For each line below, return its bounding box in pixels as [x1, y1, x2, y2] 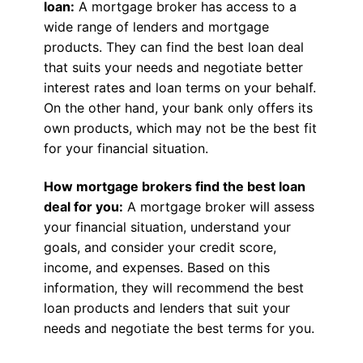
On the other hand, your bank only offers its [43, 99, 313, 116]
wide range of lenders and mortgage [43, 18, 269, 35]
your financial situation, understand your [43, 219, 291, 236]
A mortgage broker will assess [122, 199, 314, 216]
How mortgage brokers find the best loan [43, 178, 305, 195]
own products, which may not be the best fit [43, 119, 317, 136]
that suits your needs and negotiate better [43, 58, 303, 75]
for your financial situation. [43, 139, 208, 156]
